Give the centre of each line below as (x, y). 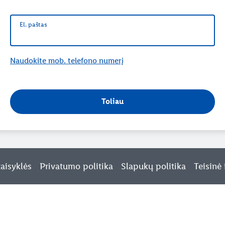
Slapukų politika (153, 166)
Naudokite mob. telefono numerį (67, 60)
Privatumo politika (76, 166)
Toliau (113, 101)
